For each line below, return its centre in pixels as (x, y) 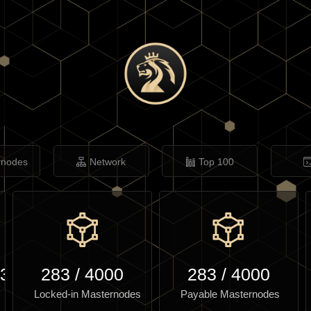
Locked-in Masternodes (88, 294)
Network (108, 162)
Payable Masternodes (230, 294)
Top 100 (216, 162)
